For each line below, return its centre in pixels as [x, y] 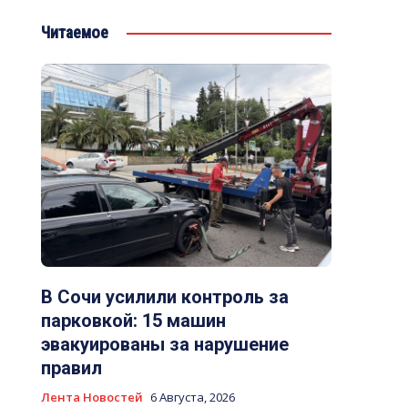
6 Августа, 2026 [192, 398]
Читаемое [74, 32]
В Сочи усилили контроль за [164, 297]
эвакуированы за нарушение [164, 345]
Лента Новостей [92, 398]
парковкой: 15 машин [133, 321]
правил [71, 368]
